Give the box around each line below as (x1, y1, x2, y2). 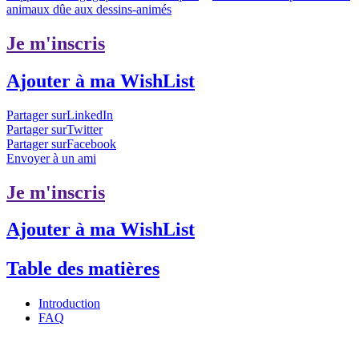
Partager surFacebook (6, 136, 116, 151)
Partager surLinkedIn (6, 107, 113, 122)
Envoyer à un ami (6, 151, 96, 165)
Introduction (38, 296, 100, 310)
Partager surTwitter (6, 122, 103, 136)
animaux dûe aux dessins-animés (6, 2, 171, 16)
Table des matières (6, 257, 159, 279)
